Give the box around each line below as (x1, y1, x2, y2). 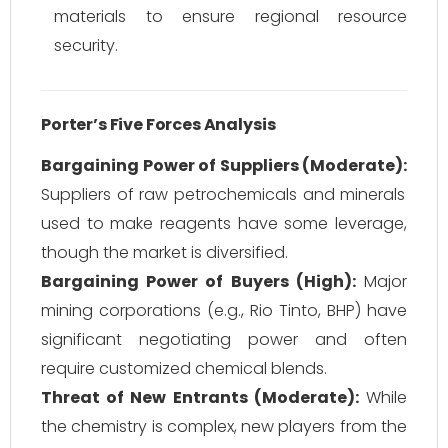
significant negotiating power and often (41, 328, 407, 351)
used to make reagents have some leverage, (41, 212, 407, 235)
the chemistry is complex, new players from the (41, 415, 407, 438)
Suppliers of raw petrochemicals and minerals (41, 183, 406, 206)
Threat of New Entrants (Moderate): (41, 386, 359, 409)
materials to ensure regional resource (54, 5, 407, 28)
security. (54, 34, 118, 57)
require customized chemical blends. (41, 357, 327, 380)
